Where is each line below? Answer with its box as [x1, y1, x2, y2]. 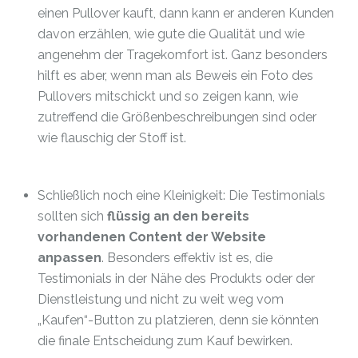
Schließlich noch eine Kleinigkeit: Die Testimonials [38, 188, 325, 203]
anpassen [38, 250, 101, 265]
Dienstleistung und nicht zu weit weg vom [38, 292, 284, 307]
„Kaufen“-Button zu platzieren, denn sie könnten [38, 312, 319, 328]
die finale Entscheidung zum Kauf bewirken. [38, 333, 292, 348]
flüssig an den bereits [107, 209, 249, 224]
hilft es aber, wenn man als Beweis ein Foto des [38, 68, 313, 83]
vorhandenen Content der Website [38, 229, 266, 245]
